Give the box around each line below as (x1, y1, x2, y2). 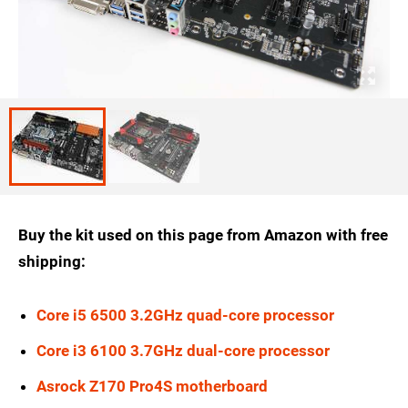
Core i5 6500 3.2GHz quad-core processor (36, 306, 334, 325)
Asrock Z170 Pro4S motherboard (36, 377, 268, 396)
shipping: (18, 252, 86, 271)
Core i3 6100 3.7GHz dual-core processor (36, 342, 330, 361)
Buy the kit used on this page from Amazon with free (18, 226, 388, 245)
